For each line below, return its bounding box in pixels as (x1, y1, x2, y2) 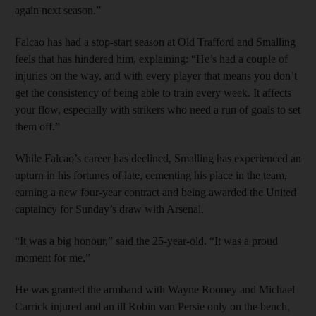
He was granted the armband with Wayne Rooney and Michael (15, 283, 295, 296)
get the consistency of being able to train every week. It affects (15, 86, 291, 99)
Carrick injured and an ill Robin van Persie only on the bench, (15, 300, 290, 312)
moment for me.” (15, 251, 90, 264)
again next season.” (15, 4, 101, 16)
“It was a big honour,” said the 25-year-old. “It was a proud (15, 234, 278, 247)
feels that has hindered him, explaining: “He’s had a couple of (15, 52, 288, 65)
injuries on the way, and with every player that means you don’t (15, 69, 297, 82)
